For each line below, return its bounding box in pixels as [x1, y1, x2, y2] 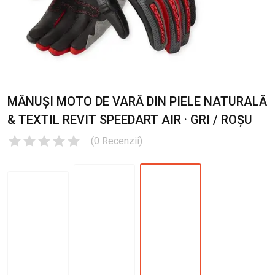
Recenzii [102, 134, 139, 147]
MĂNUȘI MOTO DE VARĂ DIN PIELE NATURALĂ [7, 93, 267, 109]
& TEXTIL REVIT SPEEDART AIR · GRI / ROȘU [7, 112, 252, 127]
